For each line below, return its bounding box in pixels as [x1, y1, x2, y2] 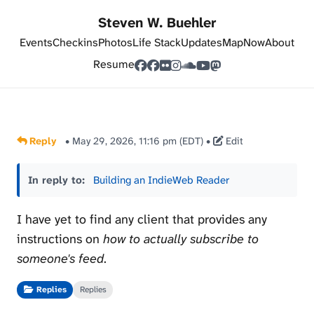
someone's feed [17, 250, 104, 267]
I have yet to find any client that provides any [17, 211, 267, 228]
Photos [98, 35, 132, 50]
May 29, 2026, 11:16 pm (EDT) [72, 135, 203, 148]
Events [20, 35, 53, 50]
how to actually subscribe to [103, 231, 259, 247]
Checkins [53, 35, 98, 50]
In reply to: [28, 173, 85, 187]
